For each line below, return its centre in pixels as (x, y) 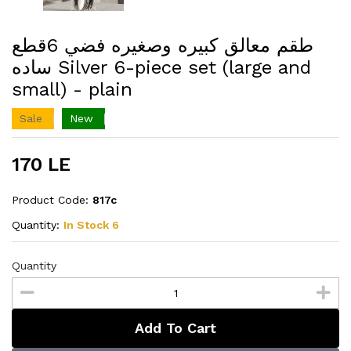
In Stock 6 (91, 225)
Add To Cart (175, 328)
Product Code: (52, 200)
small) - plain (72, 90)
